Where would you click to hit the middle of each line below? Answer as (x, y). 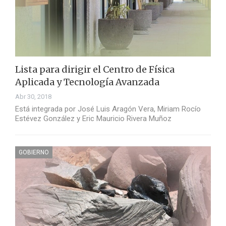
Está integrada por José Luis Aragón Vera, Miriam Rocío (108, 109)
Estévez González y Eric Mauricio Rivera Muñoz (93, 119)
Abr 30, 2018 (33, 97)
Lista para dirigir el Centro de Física (95, 70)
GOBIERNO (34, 153)
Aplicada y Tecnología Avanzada (87, 82)
